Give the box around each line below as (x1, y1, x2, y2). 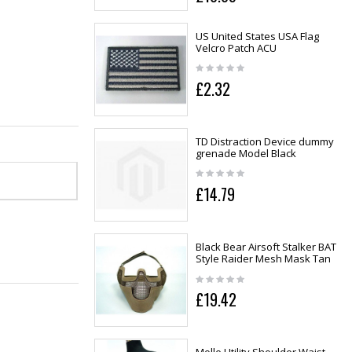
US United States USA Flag (195, 28, 319, 43)
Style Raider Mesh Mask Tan (195, 251, 331, 266)
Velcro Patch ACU (195, 40, 277, 55)
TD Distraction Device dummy (195, 134, 334, 148)
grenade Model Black (195, 145, 296, 160)
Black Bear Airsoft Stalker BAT (195, 240, 336, 255)
